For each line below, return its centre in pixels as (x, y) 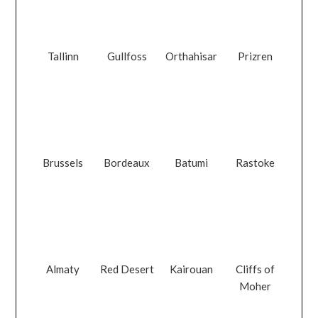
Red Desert (127, 269)
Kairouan (191, 269)
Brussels (63, 163)
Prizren (255, 56)
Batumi (191, 163)
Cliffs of (255, 269)
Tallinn (63, 56)
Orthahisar (191, 56)
